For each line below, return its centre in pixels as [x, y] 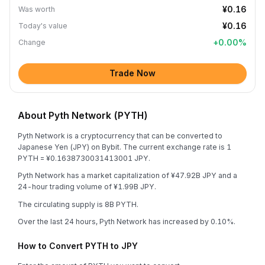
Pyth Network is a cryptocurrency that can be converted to [120, 135]
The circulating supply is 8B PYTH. [78, 204]
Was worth [37, 9]
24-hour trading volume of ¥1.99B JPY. [87, 187]
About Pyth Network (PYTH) [83, 115]
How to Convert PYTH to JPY [78, 246]
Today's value [43, 26]
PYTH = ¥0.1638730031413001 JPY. [84, 158]
